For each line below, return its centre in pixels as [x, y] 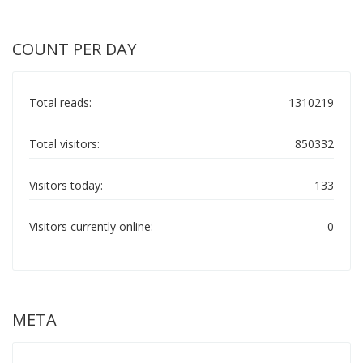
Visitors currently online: [91, 226]
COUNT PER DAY [74, 49]
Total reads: [60, 102]
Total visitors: [64, 144]
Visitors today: [66, 185]
